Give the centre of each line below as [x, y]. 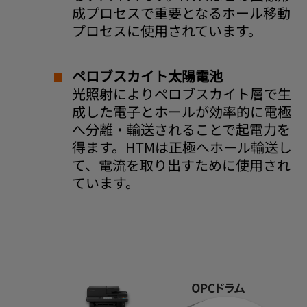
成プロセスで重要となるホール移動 [181, 13]
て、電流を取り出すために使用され [181, 165]
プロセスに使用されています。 [167, 30]
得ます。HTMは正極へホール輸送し [182, 147]
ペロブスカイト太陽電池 [147, 76]
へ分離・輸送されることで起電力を [181, 129]
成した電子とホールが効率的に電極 [182, 111]
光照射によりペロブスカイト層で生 [182, 94]
